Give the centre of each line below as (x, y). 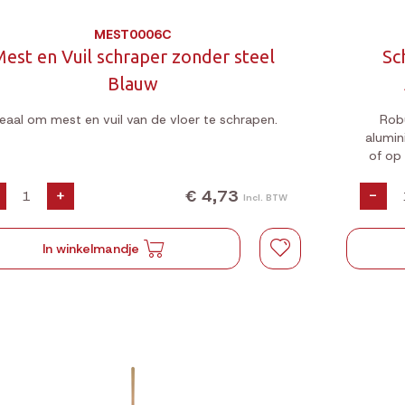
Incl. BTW (265, 197)
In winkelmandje (90, 249)
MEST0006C (133, 34)
